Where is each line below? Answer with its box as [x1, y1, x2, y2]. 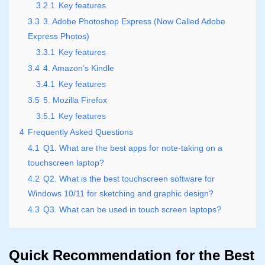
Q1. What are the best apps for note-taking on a [43, 143, 222, 153]
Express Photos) [28, 31, 89, 41]
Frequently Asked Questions [28, 127, 133, 137]
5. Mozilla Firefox [43, 95, 107, 105]
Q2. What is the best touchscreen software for [43, 173, 215, 183]
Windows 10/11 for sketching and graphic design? [28, 188, 214, 198]
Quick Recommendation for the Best [9, 247, 254, 263]
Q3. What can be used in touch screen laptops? [43, 204, 221, 214]
